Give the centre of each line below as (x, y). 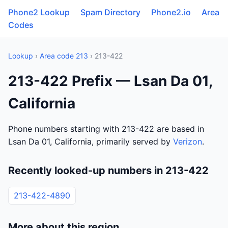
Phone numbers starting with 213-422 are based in (106, 129)
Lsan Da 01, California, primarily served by (91, 141)
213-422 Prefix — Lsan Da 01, (110, 81)
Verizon (188, 141)
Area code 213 (64, 56)
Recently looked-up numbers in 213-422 (108, 170)
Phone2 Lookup (39, 12)
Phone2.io (171, 12)
